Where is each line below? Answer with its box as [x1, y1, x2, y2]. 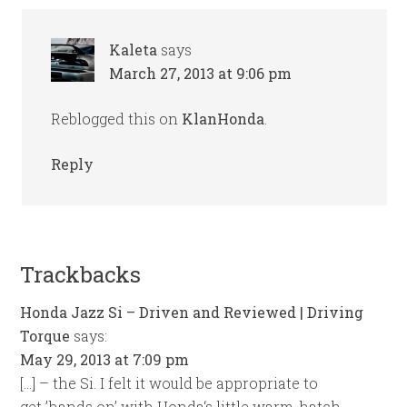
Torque [20, 325, 71, 345]
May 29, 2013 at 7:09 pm [20, 349, 190, 369]
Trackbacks [20, 259, 142, 289]
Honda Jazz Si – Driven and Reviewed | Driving [20, 302, 364, 322]
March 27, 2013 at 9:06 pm [109, 63, 293, 83]
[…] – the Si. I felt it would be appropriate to [20, 372, 319, 392]
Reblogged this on [51, 108, 183, 128]
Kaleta [109, 39, 158, 59]
